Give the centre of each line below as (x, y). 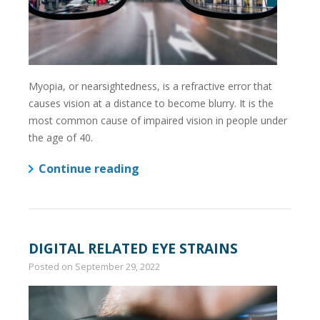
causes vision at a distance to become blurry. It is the (151, 103)
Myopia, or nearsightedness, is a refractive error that (150, 86)
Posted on (52, 266)
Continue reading (89, 168)
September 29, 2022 (117, 266)
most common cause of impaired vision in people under (158, 120)
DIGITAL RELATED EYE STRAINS (133, 248)
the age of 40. (61, 137)
